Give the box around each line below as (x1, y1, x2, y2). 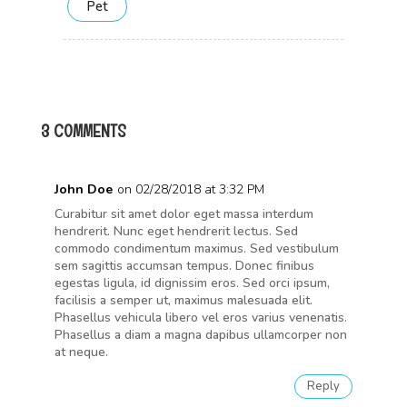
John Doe (54, 180, 113, 198)
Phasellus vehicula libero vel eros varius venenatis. (54, 308, 347, 326)
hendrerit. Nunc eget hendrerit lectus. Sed (54, 222, 298, 240)
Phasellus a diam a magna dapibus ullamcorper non (54, 325, 347, 343)
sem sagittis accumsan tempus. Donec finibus (54, 256, 314, 274)
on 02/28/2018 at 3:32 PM (116, 180, 264, 198)
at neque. (54, 342, 108, 361)
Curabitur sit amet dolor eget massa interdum (54, 204, 313, 223)
